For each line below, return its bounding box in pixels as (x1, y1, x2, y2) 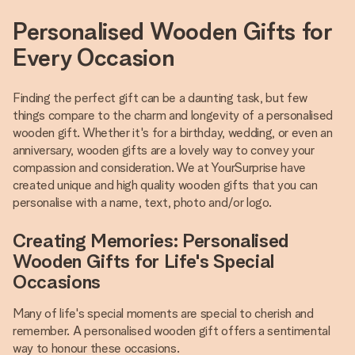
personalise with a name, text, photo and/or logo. (13, 195, 272, 210)
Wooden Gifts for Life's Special (13, 250, 275, 273)
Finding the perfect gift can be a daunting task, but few (13, 90, 308, 105)
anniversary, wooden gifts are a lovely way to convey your (13, 143, 315, 158)
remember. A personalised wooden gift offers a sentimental (13, 323, 330, 338)
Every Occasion (13, 43, 174, 71)
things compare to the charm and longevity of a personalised (13, 108, 334, 123)
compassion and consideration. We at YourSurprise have (13, 160, 307, 175)
